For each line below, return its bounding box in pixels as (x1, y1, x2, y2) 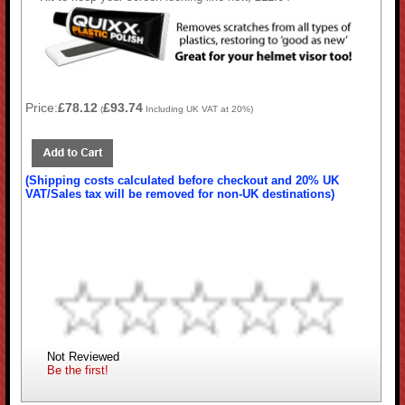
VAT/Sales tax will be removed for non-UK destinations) (25, 186, 335, 201)
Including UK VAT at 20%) (143, 103, 254, 114)
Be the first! (47, 363, 109, 377)
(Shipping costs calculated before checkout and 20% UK (25, 173, 340, 187)
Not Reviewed (47, 349, 120, 363)
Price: (25, 99, 59, 115)
